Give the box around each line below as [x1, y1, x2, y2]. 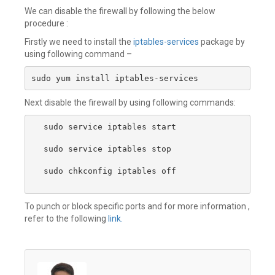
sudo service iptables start [44, 122, 176, 131]
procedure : [25, 18, 68, 28]
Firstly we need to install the [25, 37, 131, 47]
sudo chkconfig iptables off [44, 166, 176, 176]
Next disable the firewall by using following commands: [25, 98, 236, 107]
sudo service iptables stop [44, 144, 176, 153]
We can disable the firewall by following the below [25, 6, 215, 16]
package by [199, 37, 245, 47]
